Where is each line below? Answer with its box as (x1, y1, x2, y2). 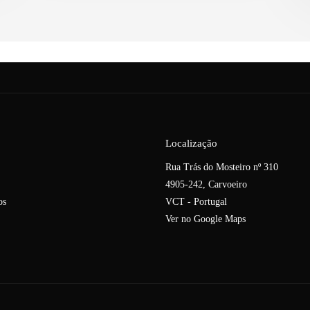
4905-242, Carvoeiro (165, 179, 247, 190)
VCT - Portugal (165, 197, 227, 207)
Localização (165, 138, 217, 149)
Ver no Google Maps (165, 214, 246, 224)
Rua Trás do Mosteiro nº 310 (165, 162, 278, 172)
